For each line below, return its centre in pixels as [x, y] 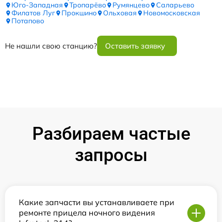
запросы [111, 155]
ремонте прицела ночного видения [87, 213]
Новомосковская [172, 13]
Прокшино [79, 13]
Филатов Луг [33, 13]
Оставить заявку [135, 46]
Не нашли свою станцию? [51, 46]
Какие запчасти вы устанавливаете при [97, 202]
